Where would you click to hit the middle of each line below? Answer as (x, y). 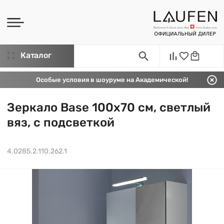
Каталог (36, 55)
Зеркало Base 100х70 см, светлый (109, 107)
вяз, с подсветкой (61, 122)
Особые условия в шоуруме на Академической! (112, 80)
